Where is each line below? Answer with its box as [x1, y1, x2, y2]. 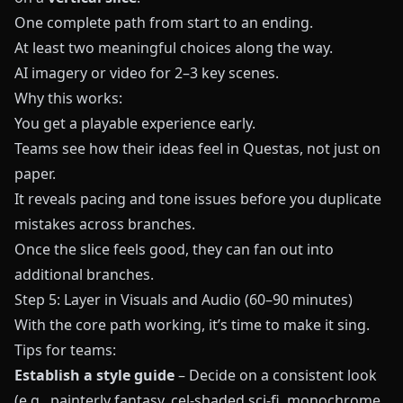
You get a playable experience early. [14, 113, 255, 134]
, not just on [300, 139, 381, 159]
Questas [243, 139, 300, 159]
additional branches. [14, 264, 154, 285]
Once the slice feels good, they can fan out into [14, 239, 334, 260]
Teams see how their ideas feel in [14, 139, 243, 159]
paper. [14, 164, 56, 184]
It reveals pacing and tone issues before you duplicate [14, 189, 381, 210]
